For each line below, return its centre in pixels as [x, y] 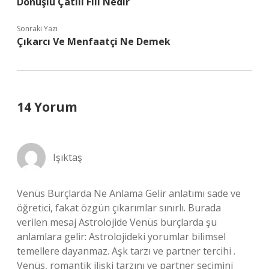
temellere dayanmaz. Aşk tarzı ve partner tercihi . [126, 251]
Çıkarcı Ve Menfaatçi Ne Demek [94, 41]
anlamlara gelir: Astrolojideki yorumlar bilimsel [121, 237]
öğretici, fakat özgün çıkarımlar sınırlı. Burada [119, 208]
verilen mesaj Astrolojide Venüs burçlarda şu [117, 222]
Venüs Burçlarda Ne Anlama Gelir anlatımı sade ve [129, 193]
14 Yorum [47, 107]
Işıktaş [68, 157]
